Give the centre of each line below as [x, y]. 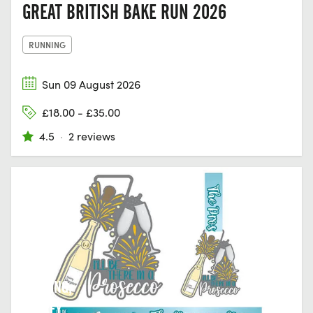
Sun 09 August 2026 [91, 84]
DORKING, [47, 287]
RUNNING [47, 44]
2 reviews [92, 136]
